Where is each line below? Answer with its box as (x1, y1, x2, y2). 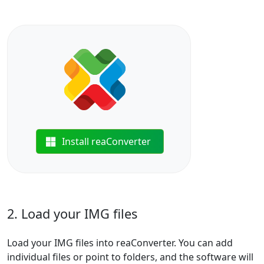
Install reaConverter (62, 135, 151, 148)
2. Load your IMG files (7, 205, 137, 222)
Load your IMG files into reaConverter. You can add (7, 236, 233, 249)
